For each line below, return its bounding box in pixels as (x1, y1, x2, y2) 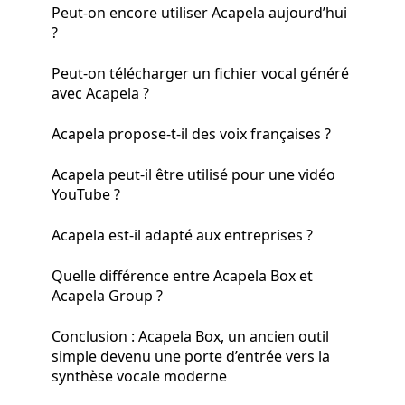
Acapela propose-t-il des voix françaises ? (52, 124, 331, 144)
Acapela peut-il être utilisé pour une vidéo (52, 165, 335, 184)
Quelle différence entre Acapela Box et (52, 266, 313, 286)
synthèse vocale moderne (52, 366, 227, 386)
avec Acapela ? (52, 83, 149, 103)
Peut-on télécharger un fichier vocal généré (52, 63, 349, 83)
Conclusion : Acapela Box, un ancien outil (52, 326, 329, 346)
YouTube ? (52, 184, 120, 204)
